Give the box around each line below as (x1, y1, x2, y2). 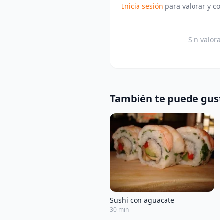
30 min (110, 205, 129, 214)
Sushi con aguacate (110, 195, 174, 205)
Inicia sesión (122, 1, 163, 11)
